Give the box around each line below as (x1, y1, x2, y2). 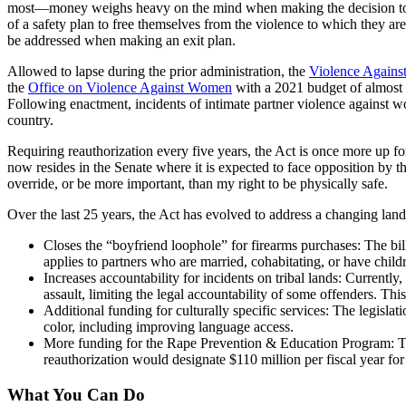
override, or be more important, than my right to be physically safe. (7, 175, 388, 191)
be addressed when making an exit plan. (7, 32, 236, 48)
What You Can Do (7, 384, 145, 404)
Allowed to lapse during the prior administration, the (7, 63, 309, 79)
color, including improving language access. (43, 318, 294, 334)
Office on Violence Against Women (28, 79, 232, 95)
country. (7, 111, 53, 128)
